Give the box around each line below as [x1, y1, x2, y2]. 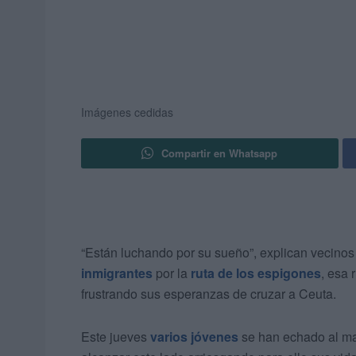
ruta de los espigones [191, 264, 321, 283]
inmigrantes [81, 264, 153, 283]
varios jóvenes [150, 327, 238, 346]
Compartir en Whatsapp [161, 145, 278, 161]
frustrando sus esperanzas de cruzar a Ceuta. [81, 284, 336, 304]
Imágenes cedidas [81, 104, 173, 121]
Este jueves [81, 327, 150, 346]
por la [153, 264, 191, 283]
